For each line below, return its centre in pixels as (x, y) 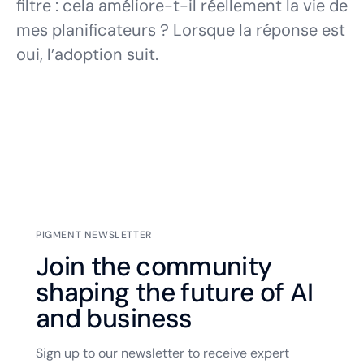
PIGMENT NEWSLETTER (94, 235)
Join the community (154, 267)
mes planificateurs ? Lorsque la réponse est (181, 30)
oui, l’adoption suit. (87, 55)
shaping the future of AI (175, 293)
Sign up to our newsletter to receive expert (162, 353)
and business (114, 319)
